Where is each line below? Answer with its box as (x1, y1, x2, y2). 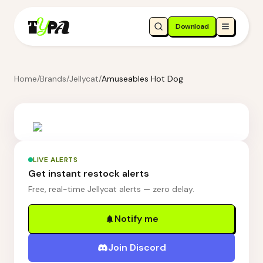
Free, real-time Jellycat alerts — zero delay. (28, 184, 194, 194)
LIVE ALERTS (33, 155, 78, 164)
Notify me (114, 213, 159, 225)
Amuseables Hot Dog (102, 73, 183, 84)
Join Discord (107, 241, 166, 254)
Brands (40, 73, 66, 84)
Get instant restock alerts (28, 167, 149, 180)
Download (176, 22, 208, 31)
